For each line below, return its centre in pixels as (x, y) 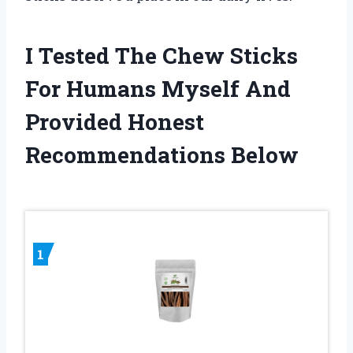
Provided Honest (115, 122)
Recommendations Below (162, 155)
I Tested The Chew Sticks (162, 56)
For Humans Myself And (158, 89)
